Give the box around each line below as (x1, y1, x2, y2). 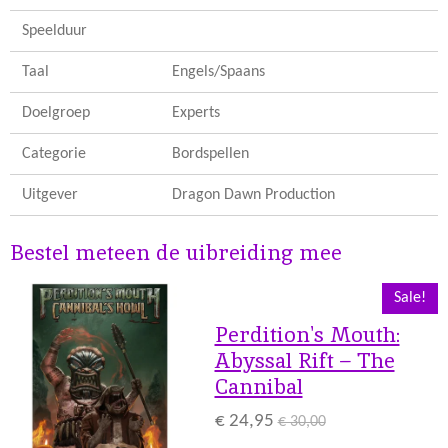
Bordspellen (172, 145, 250, 162)
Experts (172, 104, 221, 121)
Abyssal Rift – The (214, 347, 395, 375)
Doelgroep (22, 104, 91, 121)
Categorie (22, 145, 87, 162)
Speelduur (22, 22, 88, 39)
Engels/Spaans (172, 63, 266, 80)
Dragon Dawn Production (172, 186, 336, 203)
